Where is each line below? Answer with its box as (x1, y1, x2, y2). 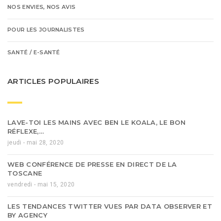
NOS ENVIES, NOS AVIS (7, 3, 76, 11)
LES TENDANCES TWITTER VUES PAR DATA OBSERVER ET (7, 202, 213, 210)
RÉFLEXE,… (7, 127, 44, 135)
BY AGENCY (7, 211, 47, 219)
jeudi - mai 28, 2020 (7, 139, 64, 146)
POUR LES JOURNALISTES (7, 26, 85, 34)
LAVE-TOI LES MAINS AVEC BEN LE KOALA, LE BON (7, 118, 186, 126)
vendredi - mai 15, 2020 (7, 181, 75, 188)
